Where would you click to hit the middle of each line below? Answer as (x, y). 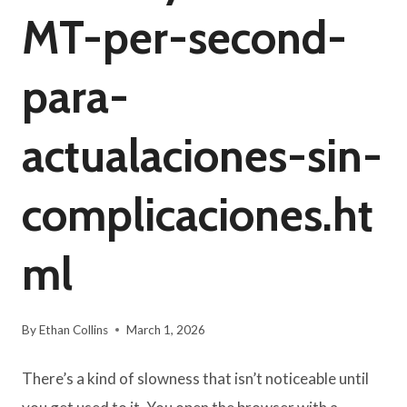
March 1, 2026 (166, 330)
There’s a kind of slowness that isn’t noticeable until (195, 379)
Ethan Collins (74, 330)
